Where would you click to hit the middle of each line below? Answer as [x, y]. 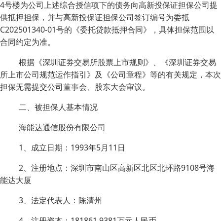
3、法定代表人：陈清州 [60, 200]
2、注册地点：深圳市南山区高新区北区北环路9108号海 [117, 168]
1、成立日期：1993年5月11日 [72, 147]
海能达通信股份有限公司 [62, 127]
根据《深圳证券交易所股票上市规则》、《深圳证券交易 [117, 62]
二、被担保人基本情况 [58, 107]
